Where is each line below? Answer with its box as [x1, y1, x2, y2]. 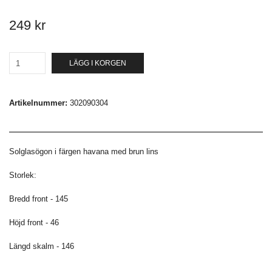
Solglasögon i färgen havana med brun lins [9, 147, 158, 157]
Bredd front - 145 [9, 194, 68, 204]
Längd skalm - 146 [9, 242, 74, 251]
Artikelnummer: [9, 98, 67, 108]
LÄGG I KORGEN [69, 59, 126, 68]
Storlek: [9, 171, 36, 180]
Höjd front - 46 [9, 218, 59, 228]
